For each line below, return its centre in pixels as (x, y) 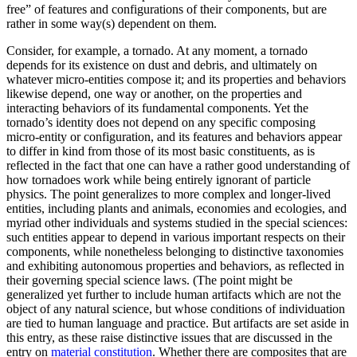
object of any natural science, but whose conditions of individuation (176, 308)
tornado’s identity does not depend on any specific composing (161, 122)
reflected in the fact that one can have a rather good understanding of (178, 165)
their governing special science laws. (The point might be (149, 280)
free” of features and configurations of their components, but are (167, 9)
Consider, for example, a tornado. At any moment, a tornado (157, 50)
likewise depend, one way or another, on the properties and (154, 93)
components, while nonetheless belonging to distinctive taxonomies (175, 251)
